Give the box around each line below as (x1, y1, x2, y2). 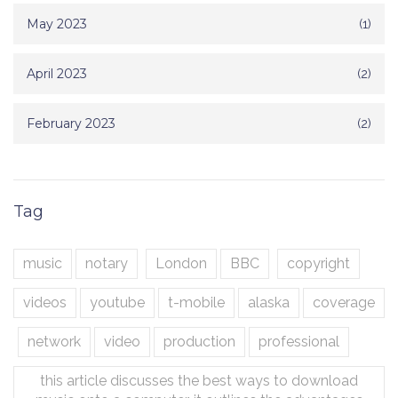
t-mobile (168, 294, 225, 312)
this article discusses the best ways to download (40, 372, 358, 390)
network (28, 333, 81, 351)
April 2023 (27, 66, 87, 83)
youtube (90, 294, 145, 312)
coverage (313, 294, 375, 312)
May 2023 (27, 16, 87, 33)
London (155, 255, 207, 273)
